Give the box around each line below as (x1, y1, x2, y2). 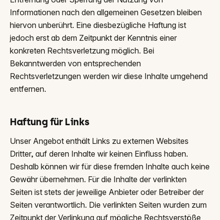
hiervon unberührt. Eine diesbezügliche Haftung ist (10, 20, 186, 30)
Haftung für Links (10, 116, 89, 128)
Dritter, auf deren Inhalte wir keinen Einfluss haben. (10, 149, 188, 159)
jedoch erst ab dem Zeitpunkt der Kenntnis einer (10, 33, 177, 43)
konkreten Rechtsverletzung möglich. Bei (10, 46, 154, 55)
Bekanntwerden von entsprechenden (10, 58, 141, 68)
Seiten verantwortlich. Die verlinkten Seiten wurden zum (10, 200, 207, 210)
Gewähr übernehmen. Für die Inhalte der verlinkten (10, 174, 187, 184)
